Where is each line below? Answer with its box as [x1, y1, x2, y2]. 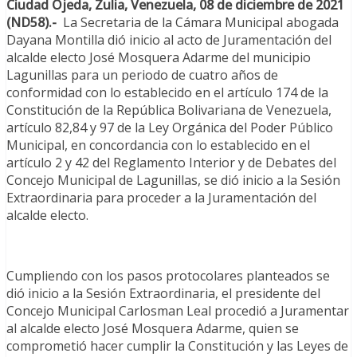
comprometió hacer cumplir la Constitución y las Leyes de [6, 336, 348, 355]
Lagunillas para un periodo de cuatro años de [6, 65, 278, 84]
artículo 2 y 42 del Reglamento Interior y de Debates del [6, 153, 336, 171]
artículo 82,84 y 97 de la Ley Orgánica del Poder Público [6, 118, 333, 136]
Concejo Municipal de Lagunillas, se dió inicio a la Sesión [6, 171, 340, 189]
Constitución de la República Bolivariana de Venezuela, [6, 100, 331, 119]
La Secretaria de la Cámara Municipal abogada [60, 13, 339, 31]
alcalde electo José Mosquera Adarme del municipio [6, 48, 311, 66]
